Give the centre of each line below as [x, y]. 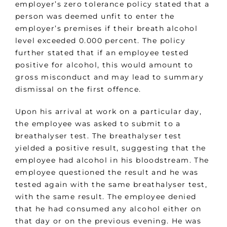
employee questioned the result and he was [107, 173]
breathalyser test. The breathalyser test [98, 136]
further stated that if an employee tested [102, 53]
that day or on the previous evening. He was [108, 221]
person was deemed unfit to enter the [95, 16]
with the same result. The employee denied [106, 197]
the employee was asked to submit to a [98, 124]
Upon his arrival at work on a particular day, [108, 112]
